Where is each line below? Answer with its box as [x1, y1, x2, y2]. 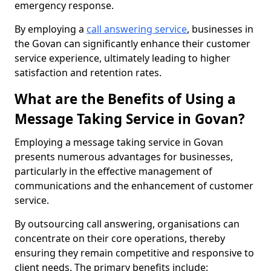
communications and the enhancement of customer [15, 179, 253, 192]
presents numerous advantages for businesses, [15, 150, 233, 163]
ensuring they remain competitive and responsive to [15, 246, 254, 260]
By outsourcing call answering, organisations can [15, 217, 240, 230]
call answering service [87, 22, 187, 36]
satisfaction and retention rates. [15, 66, 162, 79]
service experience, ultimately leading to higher [15, 51, 230, 65]
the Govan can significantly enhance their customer [15, 37, 250, 50]
